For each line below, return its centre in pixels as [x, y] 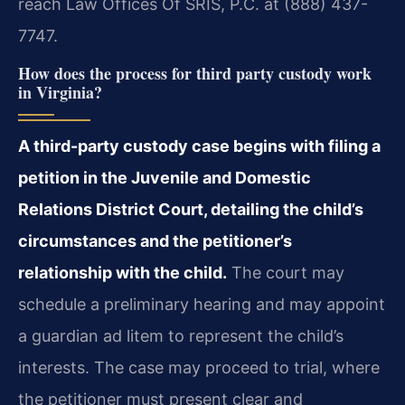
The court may [286, 273]
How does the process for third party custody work [195, 74]
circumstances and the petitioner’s [155, 241]
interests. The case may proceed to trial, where [199, 368]
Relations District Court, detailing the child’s [191, 210]
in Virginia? [60, 93]
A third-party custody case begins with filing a [199, 146]
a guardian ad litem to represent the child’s [181, 336]
